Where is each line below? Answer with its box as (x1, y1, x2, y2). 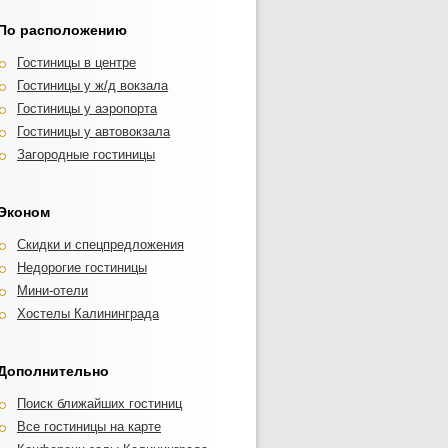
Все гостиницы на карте (17, 419, 161, 434)
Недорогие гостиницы (17, 260, 147, 275)
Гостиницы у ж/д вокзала (17, 78, 168, 93)
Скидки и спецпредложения (17, 237, 184, 252)
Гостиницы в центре (17, 55, 136, 70)
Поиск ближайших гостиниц (17, 396, 182, 411)
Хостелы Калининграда (17, 306, 159, 321)
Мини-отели (17, 283, 88, 298)
